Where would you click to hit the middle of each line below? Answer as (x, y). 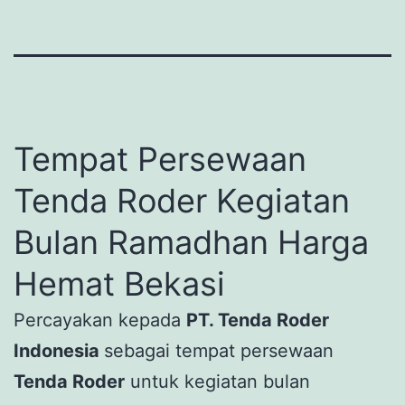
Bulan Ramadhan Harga (191, 242)
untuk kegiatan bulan (217, 381)
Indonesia (59, 350)
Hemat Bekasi (119, 283)
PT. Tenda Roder (258, 320)
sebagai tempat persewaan (219, 350)
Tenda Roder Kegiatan (182, 200)
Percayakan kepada (100, 320)
